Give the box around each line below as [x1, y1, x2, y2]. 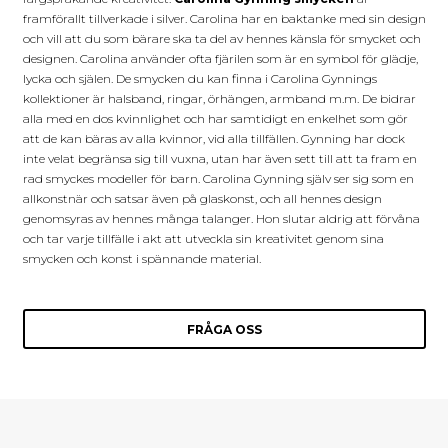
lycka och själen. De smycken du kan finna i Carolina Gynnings [22, 70, 377, 86]
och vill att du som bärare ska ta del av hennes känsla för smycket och [22, 30, 421, 46]
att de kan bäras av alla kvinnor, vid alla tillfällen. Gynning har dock [22, 130, 405, 146]
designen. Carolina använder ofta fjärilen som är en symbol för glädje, [22, 50, 418, 66]
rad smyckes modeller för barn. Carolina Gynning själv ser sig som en [22, 170, 414, 186]
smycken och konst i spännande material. [22, 250, 261, 266]
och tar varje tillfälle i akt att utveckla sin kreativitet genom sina [22, 230, 384, 246]
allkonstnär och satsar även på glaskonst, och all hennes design [22, 190, 382, 206]
